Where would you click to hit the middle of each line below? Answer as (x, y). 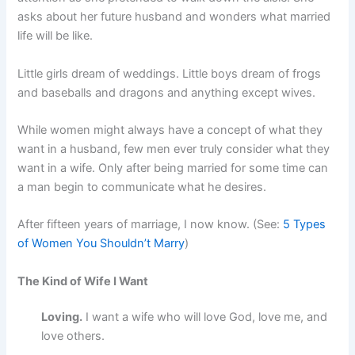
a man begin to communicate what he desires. (142, 187)
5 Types (305, 225)
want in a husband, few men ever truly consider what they (174, 149)
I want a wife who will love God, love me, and (205, 317)
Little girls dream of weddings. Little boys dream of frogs (170, 73)
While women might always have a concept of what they (170, 130)
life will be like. (55, 36)
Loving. (62, 317)
